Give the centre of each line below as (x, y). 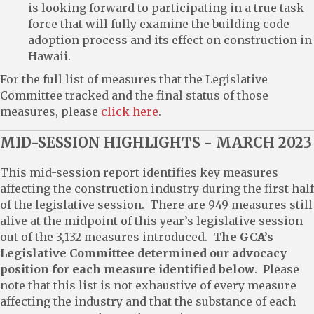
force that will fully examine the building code (159, 23)
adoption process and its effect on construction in (170, 40)
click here (130, 111)
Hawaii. (49, 56)
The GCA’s (243, 237)
